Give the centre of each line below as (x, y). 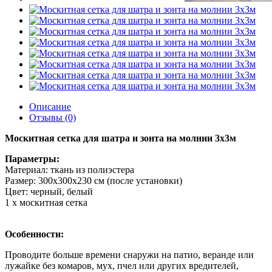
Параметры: (32, 159)
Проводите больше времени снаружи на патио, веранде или (129, 255)
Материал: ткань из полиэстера (70, 170)
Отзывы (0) (53, 118)
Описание (50, 107)
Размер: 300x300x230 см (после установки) (93, 181)
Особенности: (34, 234)
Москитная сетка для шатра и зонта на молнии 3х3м (121, 138)
